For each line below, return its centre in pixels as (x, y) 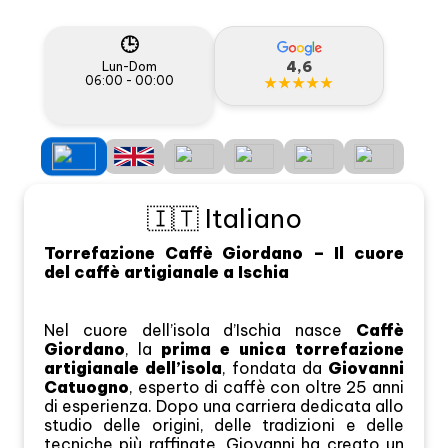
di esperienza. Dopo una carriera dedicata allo (224, 406)
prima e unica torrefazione (282, 349)
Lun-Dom (129, 67)
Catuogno (86, 387)
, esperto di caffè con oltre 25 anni (266, 387)
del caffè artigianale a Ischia (166, 272)
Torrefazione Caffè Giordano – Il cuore (224, 253)
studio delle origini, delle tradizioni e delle (224, 425)
